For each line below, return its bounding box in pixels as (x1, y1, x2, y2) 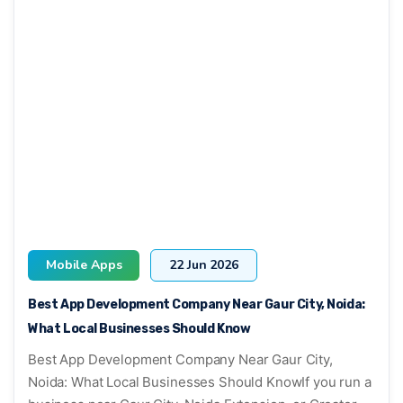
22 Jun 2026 (169, 255, 238, 273)
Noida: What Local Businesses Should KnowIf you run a (28, 372, 372, 390)
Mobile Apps (46, 255, 122, 273)
